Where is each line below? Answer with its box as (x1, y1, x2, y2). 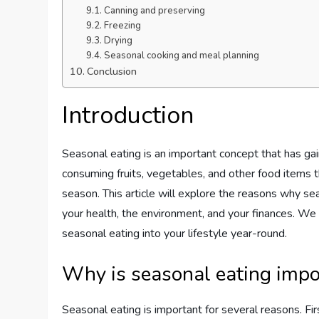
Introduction (62, 98, 194, 132)
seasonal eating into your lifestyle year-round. (62, 225, 288, 241)
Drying (103, 33, 132, 47)
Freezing (103, 19, 141, 32)
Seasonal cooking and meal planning (103, 48, 259, 62)
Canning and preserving (103, 4, 205, 17)
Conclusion (87, 63, 137, 78)
